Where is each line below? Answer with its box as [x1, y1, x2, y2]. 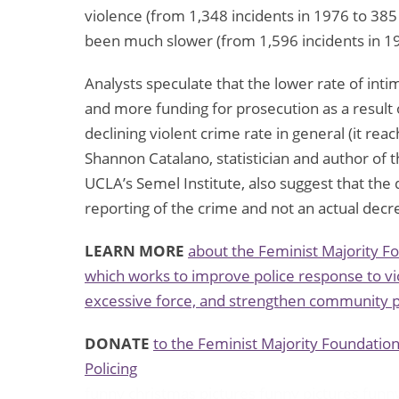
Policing [85, 358, 137, 379]
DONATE [85, 333, 150, 354]
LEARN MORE [85, 240, 184, 262]
